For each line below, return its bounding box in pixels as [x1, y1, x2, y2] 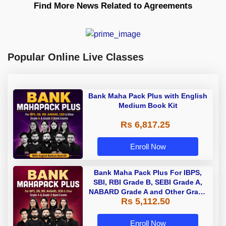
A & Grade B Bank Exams [105, 197, 191, 206]
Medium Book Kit [118, 101, 178, 110]
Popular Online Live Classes [8, 51, 144, 63]
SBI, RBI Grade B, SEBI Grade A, [93, 178, 202, 187]
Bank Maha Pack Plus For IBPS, [94, 168, 202, 177]
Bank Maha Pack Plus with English [88, 92, 207, 100]
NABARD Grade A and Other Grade [89, 188, 207, 196]
